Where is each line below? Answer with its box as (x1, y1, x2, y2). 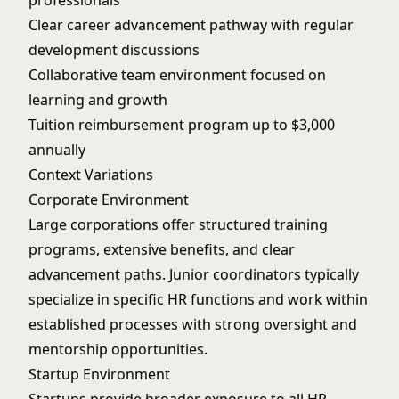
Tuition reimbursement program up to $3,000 (28, 115, 335, 134)
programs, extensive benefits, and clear (28, 240, 295, 259)
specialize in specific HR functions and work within (28, 289, 368, 309)
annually (28, 140, 85, 159)
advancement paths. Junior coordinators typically (28, 265, 359, 284)
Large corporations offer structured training (28, 215, 328, 234)
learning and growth (28, 90, 167, 110)
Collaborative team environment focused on (28, 65, 326, 85)
